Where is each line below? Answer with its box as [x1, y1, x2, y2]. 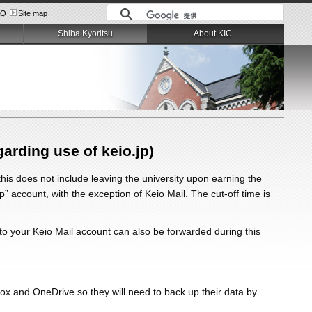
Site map [17, 9, 47, 17]
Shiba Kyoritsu [58, 29, 114, 38]
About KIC [194, 29, 233, 38]
